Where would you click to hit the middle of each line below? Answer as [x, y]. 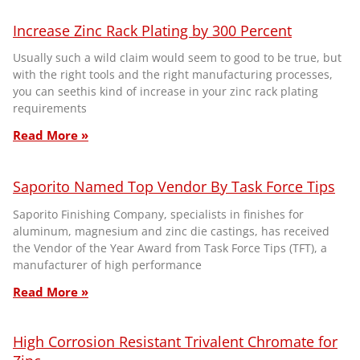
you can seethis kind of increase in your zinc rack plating [166, 91]
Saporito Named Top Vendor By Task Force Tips [174, 187]
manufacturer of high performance [107, 264]
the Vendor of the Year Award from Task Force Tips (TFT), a [170, 247]
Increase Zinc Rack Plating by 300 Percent [152, 30]
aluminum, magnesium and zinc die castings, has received [171, 231]
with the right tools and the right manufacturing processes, [173, 74]
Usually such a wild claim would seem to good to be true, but [177, 57]
